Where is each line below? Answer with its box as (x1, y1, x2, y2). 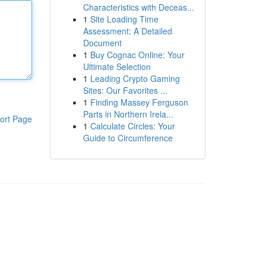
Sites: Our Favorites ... (83, 84, 167, 96)
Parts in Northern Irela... (83, 108, 173, 120)
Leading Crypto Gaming (90, 72, 180, 84)
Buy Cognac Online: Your (90, 49, 185, 61)
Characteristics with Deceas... (83, 1, 194, 13)
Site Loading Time (90, 13, 159, 25)
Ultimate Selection (83, 61, 151, 72)
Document (83, 37, 122, 49)
